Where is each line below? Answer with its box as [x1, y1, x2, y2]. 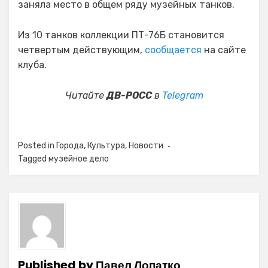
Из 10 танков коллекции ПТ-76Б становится [18, 29, 224, 41]
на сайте [202, 44, 246, 56]
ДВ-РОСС [106, 90, 152, 101]
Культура [87, 141, 125, 151]
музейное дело [48, 154, 109, 164]
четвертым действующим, [18, 44, 145, 56]
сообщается [145, 44, 202, 56]
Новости [129, 141, 163, 151]
